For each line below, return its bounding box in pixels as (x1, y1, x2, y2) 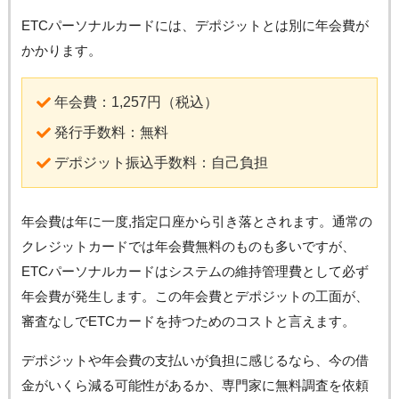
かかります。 (20, 43, 102, 59)
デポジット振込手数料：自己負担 (53, 155, 268, 171)
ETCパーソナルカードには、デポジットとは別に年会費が (20, 18, 369, 34)
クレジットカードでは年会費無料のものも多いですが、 (20, 239, 355, 255)
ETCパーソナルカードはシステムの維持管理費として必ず (20, 264, 369, 280)
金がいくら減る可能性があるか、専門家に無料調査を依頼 (20, 378, 369, 394)
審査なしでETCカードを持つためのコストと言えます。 (20, 313, 355, 330)
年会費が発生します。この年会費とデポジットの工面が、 (20, 289, 369, 305)
